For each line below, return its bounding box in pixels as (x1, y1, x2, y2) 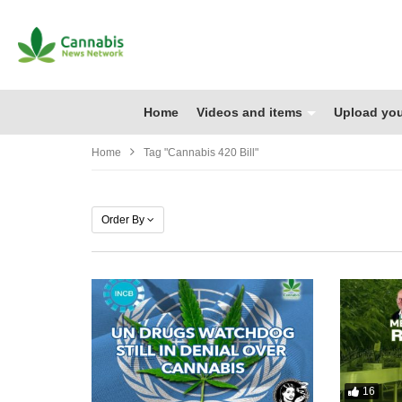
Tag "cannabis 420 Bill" (144, 145, 258, 159)
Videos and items (197, 104, 302, 119)
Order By (101, 213, 144, 226)
